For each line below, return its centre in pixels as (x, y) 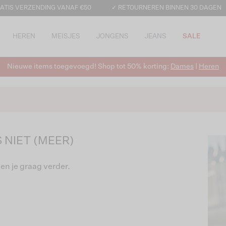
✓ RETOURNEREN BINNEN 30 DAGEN (166, 8)
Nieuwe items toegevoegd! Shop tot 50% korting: (89, 67)
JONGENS (112, 36)
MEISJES (66, 36)
